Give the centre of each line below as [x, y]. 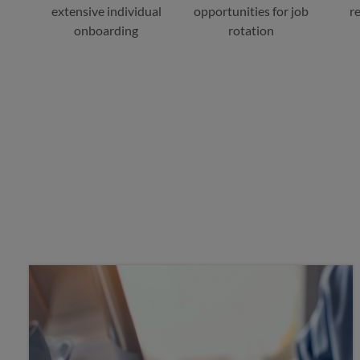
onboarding [106, 30]
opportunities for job [251, 11]
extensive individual [106, 11]
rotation [251, 30]
